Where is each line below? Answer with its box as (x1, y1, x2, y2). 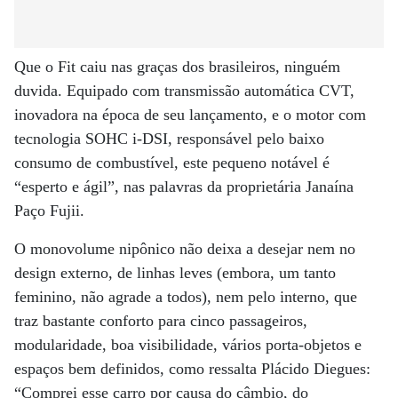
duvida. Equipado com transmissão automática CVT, (14, 82, 354, 99)
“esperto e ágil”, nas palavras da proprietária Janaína (14, 178, 354, 195)
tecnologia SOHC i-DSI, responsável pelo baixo (14, 130, 324, 147)
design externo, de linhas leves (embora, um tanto (14, 264, 336, 282)
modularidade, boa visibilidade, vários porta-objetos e (14, 336, 362, 354)
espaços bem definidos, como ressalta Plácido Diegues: (14, 360, 370, 378)
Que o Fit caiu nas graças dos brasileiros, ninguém (14, 58, 340, 76)
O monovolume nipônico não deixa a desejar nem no (14, 240, 355, 258)
